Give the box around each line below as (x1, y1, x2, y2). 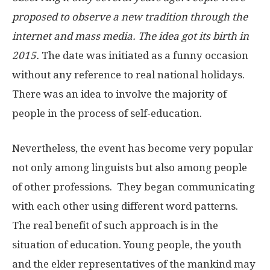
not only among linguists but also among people (12, 162, 247, 174)
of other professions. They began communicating (12, 181, 255, 193)
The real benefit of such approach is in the (12, 219, 218, 231)
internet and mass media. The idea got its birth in (12, 30, 249, 42)
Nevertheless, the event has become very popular (12, 142, 253, 154)
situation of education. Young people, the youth (12, 239, 242, 251)
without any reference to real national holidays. (12, 69, 245, 81)
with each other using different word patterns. (12, 200, 238, 212)
